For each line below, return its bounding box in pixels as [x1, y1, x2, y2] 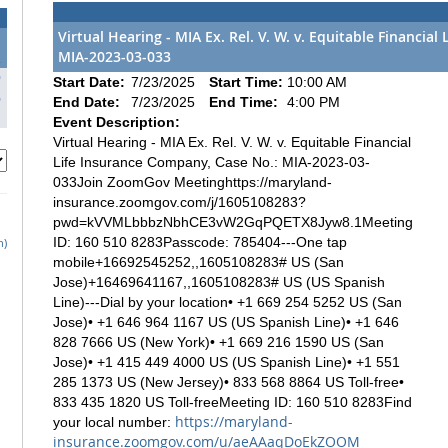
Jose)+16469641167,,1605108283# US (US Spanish [53, 273, 385, 290]
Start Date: [53, 73, 129, 90]
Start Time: [209, 73, 287, 90]
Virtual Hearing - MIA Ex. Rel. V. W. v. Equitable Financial [53, 133, 411, 150]
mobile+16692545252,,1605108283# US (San [53, 253, 344, 270]
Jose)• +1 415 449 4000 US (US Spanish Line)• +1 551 [53, 353, 400, 370]
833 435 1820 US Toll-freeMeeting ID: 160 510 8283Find [53, 393, 412, 410]
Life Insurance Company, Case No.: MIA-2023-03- [53, 153, 370, 170]
